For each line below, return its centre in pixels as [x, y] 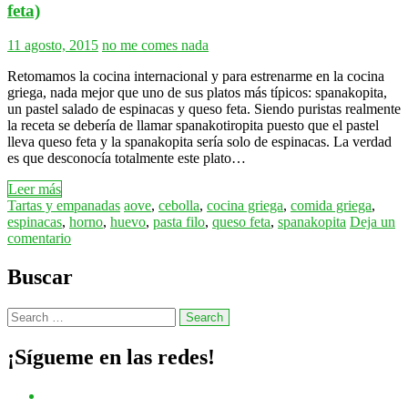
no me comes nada [155, 46]
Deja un [372, 222]
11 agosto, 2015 [53, 46]
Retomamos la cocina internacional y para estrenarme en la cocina [196, 76]
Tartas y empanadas [64, 206]
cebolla [179, 206]
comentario [39, 239]
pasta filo [179, 222]
